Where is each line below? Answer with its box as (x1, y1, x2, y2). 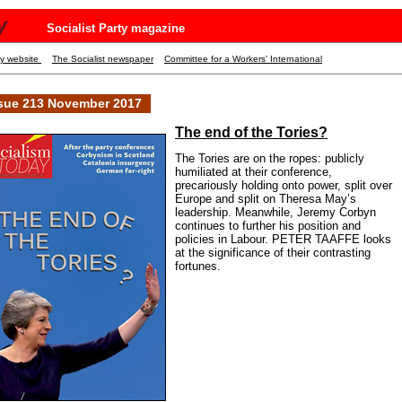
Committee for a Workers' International (164, 54, 322, 64)
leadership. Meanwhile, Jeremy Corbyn (175, 205, 376, 220)
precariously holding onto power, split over (175, 179, 392, 193)
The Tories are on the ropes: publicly (175, 152, 364, 166)
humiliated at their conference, (175, 165, 332, 179)
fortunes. (175, 259, 221, 274)
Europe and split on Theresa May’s (175, 192, 356, 206)
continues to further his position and (175, 219, 361, 233)
